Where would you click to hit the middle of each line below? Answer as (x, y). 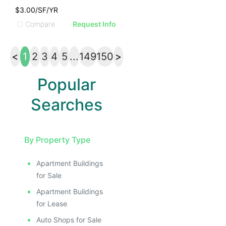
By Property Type (57, 140)
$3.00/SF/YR (37, 10)
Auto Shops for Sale (69, 220)
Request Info (95, 24)
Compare (40, 24)
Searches (67, 105)
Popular (67, 84)
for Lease (52, 204)
